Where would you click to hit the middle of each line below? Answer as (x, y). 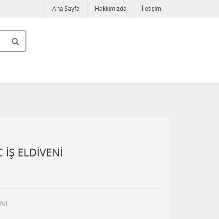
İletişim (152, 8)
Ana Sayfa (66, 8)
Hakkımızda (111, 8)
